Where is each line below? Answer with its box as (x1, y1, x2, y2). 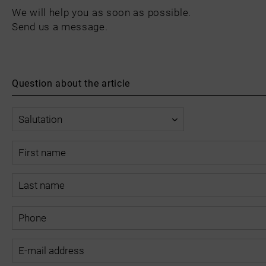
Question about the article (12, 77, 131, 89)
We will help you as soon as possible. (12, 5, 191, 19)
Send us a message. (12, 20, 108, 33)
